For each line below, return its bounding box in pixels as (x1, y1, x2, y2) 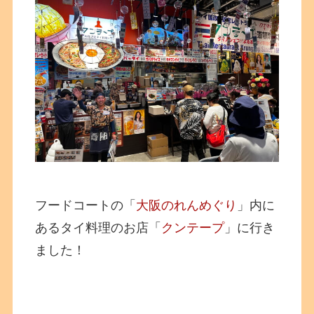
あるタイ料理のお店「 (35, 220, 162, 235)
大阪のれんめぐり (136, 198, 238, 212)
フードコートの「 (35, 198, 137, 212)
